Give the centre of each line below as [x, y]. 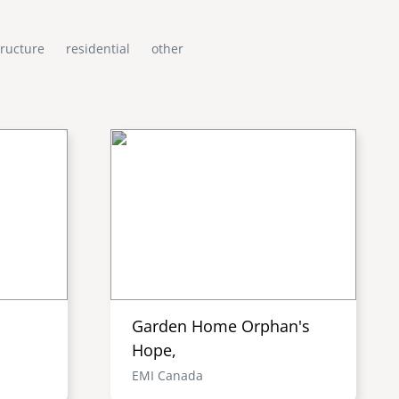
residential [98, 48]
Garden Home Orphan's [221, 326]
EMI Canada [167, 375]
